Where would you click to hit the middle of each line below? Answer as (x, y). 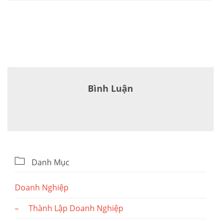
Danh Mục (50, 163)
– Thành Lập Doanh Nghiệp (69, 208)
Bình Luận (110, 89)
